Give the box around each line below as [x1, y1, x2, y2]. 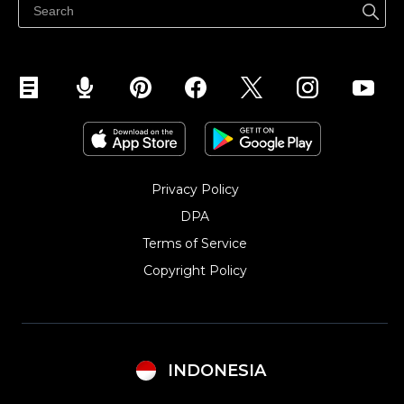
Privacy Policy [151, 181, 239, 198]
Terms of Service [142, 235, 247, 252]
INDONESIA [167, 360, 266, 381]
